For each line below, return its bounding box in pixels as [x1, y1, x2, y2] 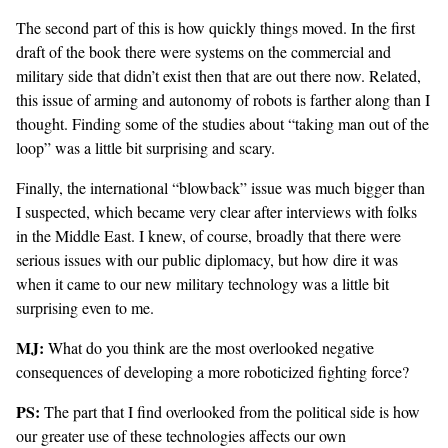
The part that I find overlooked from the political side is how [40, 401, 420, 423]
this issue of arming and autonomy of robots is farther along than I [16, 89, 430, 111]
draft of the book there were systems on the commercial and [16, 41, 391, 63]
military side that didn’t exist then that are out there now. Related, [16, 65, 421, 87]
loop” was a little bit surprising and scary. [16, 137, 275, 159]
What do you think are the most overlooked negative [44, 337, 374, 359]
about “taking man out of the [245, 113, 429, 135]
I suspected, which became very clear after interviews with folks [16, 201, 417, 223]
